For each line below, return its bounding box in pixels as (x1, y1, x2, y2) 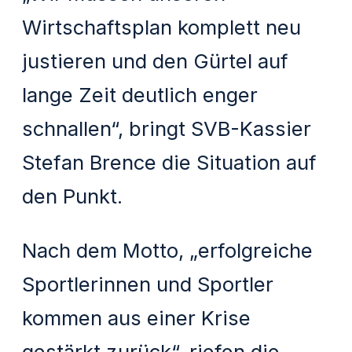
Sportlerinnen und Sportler (22, 271, 274, 296)
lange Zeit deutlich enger (22, 82, 258, 108)
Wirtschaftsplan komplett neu (22, 15, 302, 40)
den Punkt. (22, 184, 123, 209)
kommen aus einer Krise (22, 305, 251, 330)
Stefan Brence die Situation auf (22, 150, 317, 175)
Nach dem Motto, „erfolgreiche (22, 237, 313, 262)
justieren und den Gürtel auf (22, 49, 289, 74)
